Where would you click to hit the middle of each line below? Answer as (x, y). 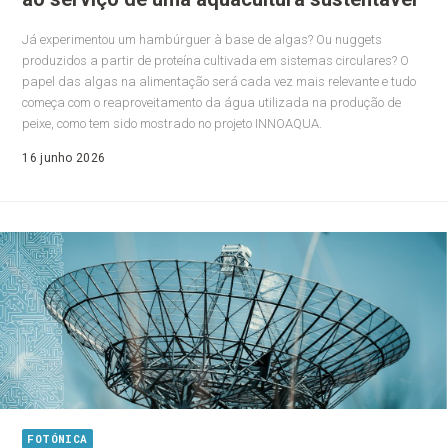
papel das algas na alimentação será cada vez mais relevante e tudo (219, 81)
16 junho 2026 (64, 157)
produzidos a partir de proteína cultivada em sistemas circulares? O (216, 60)
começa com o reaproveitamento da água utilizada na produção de (212, 102)
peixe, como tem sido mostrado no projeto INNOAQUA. (175, 123)
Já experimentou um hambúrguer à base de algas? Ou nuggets (202, 39)
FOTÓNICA (57, 438)
